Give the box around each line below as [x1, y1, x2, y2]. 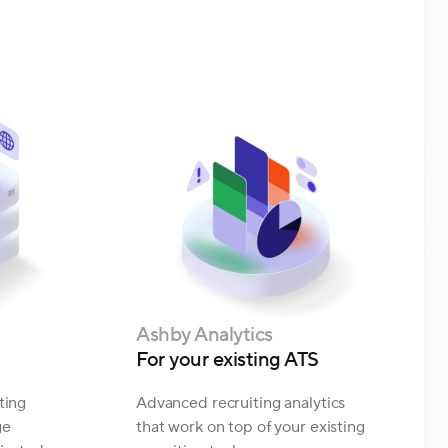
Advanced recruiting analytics [136, 392, 346, 413]
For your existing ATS [136, 346, 319, 373]
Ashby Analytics [136, 321, 273, 348]
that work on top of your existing [136, 416, 365, 437]
